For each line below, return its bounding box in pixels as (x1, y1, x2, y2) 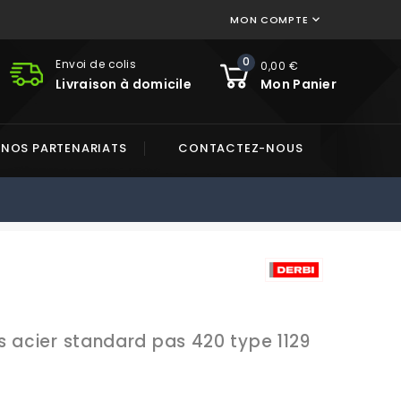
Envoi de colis (55, 56, 136, 72)
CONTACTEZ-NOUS (178, 140, 303, 157)
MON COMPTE (230, 13, 309, 27)
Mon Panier (260, 75, 337, 93)
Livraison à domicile (55, 75, 192, 93)
